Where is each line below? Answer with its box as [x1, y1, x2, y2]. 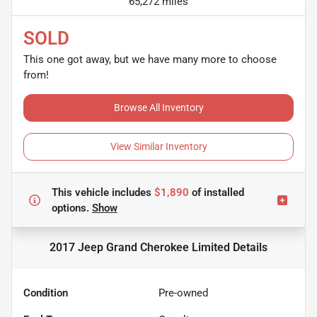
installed [201, 185, 244, 199]
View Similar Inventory [110, 140, 207, 152]
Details [230, 240, 267, 254]
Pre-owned [158, 286, 208, 299]
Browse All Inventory [113, 101, 204, 113]
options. [52, 201, 92, 214]
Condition [23, 286, 68, 299]
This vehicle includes [52, 185, 154, 199]
